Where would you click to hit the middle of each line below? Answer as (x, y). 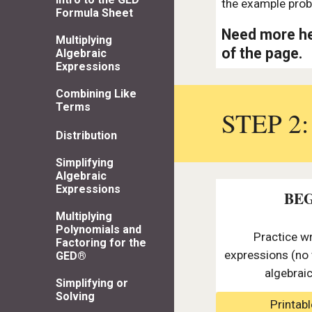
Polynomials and (99, 229)
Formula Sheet (94, 13)
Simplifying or (92, 283)
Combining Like (96, 94)
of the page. (264, 53)
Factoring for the (101, 242)
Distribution (86, 135)
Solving (75, 296)
